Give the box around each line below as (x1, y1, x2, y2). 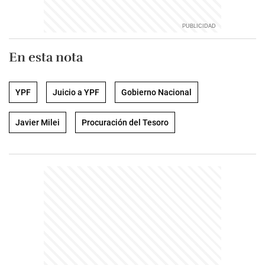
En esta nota (9, 49, 83, 65)
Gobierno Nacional (121, 88, 192, 97)
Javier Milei (15, 118, 60, 127)
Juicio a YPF (53, 88, 99, 97)
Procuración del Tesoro (82, 118, 169, 127)
